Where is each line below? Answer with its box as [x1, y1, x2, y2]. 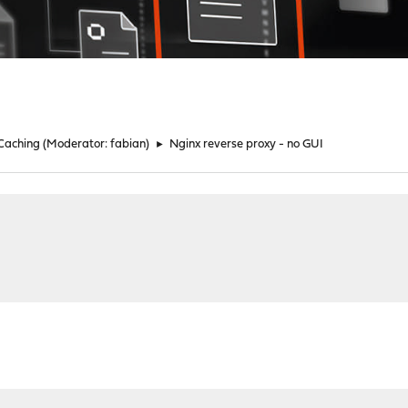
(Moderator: [43, 138, 111, 150]
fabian [110, 138, 147, 150]
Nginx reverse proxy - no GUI [169, 138, 324, 150]
